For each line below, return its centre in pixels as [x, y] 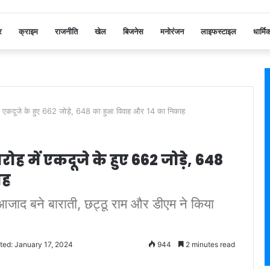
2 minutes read [209, 244]
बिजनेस [133, 31]
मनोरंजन [172, 31]
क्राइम [28, 31]
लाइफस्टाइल [218, 31]
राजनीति [66, 31]
